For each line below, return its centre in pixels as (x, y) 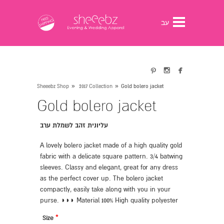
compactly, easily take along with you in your (105, 189)
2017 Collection (96, 86)
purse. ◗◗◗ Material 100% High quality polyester (109, 200)
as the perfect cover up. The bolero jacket (101, 178)
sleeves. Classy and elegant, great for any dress (109, 167)
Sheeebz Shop (53, 86)
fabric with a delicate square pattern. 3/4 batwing (111, 156)
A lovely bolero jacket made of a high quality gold (111, 145)
